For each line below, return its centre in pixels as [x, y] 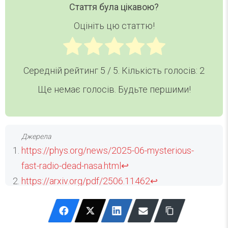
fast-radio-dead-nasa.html [71, 165]
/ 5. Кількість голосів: [152, 71]
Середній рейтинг [62, 71]
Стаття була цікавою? [114, 7]
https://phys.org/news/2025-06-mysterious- [108, 150]
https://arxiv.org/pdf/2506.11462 [86, 181]
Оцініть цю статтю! [114, 25]
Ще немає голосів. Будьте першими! [114, 89]
